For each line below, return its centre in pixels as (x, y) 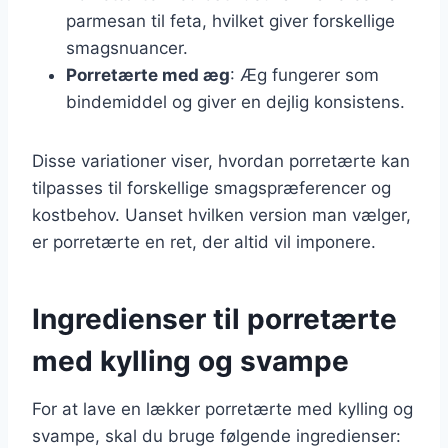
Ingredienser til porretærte (214, 318)
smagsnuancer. (127, 47)
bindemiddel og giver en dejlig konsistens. (235, 101)
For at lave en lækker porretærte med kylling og (222, 408)
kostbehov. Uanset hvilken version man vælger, (221, 214)
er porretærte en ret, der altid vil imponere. (204, 241)
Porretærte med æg (148, 74)
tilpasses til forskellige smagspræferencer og (211, 187)
